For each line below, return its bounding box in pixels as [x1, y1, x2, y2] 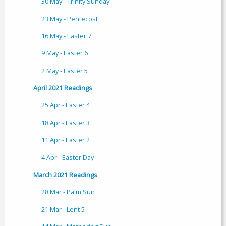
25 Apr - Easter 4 [41, 100, 90, 110]
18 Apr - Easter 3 [41, 118, 90, 127]
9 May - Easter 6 [41, 48, 88, 58]
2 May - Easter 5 [41, 66, 88, 75]
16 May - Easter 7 [41, 31, 91, 40]
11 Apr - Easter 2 [41, 135, 90, 145]
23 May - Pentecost [41, 14, 98, 23]
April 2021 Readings [33, 83, 92, 93]
